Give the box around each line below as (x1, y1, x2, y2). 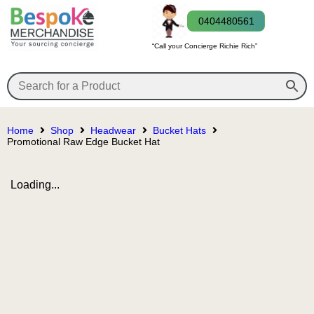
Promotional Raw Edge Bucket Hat (7, 136, 160, 148)
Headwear (90, 125, 136, 137)
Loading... (11, 179, 60, 191)
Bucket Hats (153, 125, 206, 137)
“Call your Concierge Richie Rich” (152, 42, 257, 50)
